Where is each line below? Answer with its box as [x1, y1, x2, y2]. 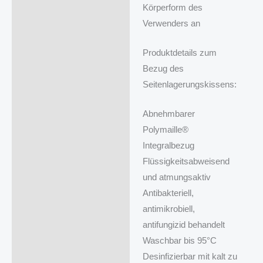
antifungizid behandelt [142, 220, 225, 230]
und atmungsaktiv [142, 173, 211, 183]
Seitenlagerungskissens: [142, 80, 237, 90]
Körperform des [142, 2, 203, 12]
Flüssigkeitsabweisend [142, 157, 230, 167]
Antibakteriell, [142, 188, 194, 198]
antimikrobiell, [142, 204, 195, 214]
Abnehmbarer [142, 109, 195, 119]
